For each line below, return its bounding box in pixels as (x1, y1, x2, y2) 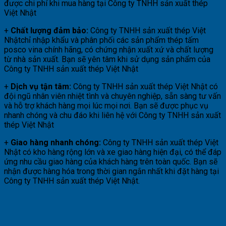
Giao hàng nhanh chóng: (11, 137, 101, 147)
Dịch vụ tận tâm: (11, 81, 71, 91)
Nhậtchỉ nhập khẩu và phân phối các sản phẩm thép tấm (4, 35, 199, 45)
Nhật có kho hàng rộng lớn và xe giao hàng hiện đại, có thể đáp (4, 147, 221, 157)
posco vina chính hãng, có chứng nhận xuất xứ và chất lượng (4, 44, 213, 54)
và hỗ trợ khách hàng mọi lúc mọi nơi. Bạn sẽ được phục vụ (4, 100, 208, 110)
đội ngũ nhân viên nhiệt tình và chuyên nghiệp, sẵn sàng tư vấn (4, 91, 221, 101)
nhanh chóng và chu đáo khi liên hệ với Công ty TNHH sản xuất (4, 110, 221, 120)
